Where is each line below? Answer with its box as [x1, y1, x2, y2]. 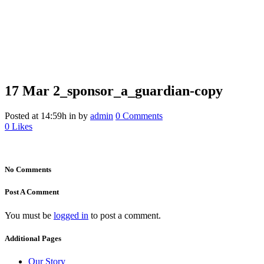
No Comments [5, 165, 51, 174]
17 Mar [5, 83, 49, 99]
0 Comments [115, 111, 163, 121]
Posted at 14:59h [5, 111, 67, 121]
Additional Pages [5, 233, 61, 243]
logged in [54, 210, 88, 220]
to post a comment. [88, 210, 161, 220]
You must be [5, 210, 54, 220]
